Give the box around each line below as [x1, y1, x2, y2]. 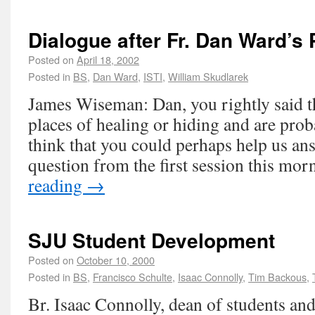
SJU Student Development [28, 226, 275, 255]
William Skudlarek [168, 69, 248, 84]
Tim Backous [248, 269, 307, 284]
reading [28, 173, 86, 197]
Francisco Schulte [93, 269, 172, 284]
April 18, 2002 [77, 52, 139, 67]
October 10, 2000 [77, 252, 155, 267]
